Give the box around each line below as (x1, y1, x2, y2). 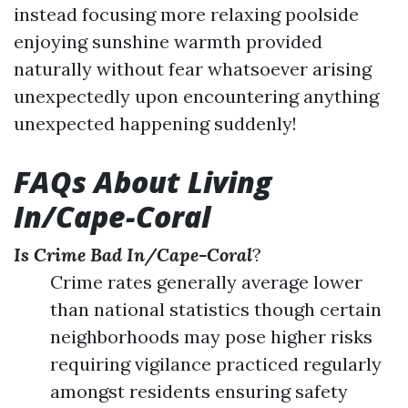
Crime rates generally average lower (50, 270, 362, 293)
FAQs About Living (14, 162, 271, 201)
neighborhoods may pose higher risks (50, 325, 372, 348)
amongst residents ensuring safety (50, 380, 348, 403)
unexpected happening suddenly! (14, 112, 297, 135)
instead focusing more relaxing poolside (14, 3, 359, 25)
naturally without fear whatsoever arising (14, 57, 372, 80)
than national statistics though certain (50, 298, 382, 321)
